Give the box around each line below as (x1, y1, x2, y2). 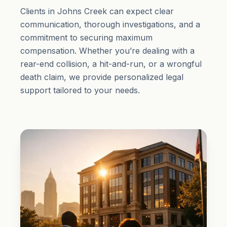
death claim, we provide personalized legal (20, 72, 183, 83)
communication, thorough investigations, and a (20, 19, 200, 30)
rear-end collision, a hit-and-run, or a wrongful (20, 59, 202, 69)
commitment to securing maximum (20, 32, 153, 43)
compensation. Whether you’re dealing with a (20, 46, 195, 56)
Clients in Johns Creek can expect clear (20, 6, 174, 17)
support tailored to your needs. (20, 85, 140, 96)
